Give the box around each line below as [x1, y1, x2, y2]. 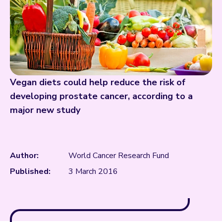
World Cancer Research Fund [68, 150, 169, 161]
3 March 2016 [68, 166, 118, 177]
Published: [10, 166, 51, 177]
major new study [10, 104, 80, 116]
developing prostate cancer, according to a [10, 90, 193, 102]
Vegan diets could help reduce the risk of [10, 76, 185, 88]
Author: [10, 150, 39, 161]
